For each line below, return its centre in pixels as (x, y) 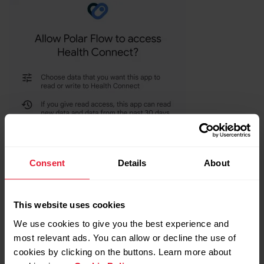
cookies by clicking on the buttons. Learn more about (122, 251)
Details (132, 163)
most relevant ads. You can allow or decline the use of (125, 237)
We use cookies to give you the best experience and (121, 223)
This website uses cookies (70, 204)
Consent (47, 163)
